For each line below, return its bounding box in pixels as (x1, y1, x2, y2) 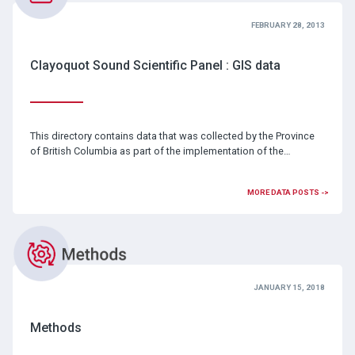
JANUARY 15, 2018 (254, 282, 326, 292)
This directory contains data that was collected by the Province (29, 130, 315, 143)
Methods (29, 319, 82, 335)
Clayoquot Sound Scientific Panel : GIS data (29, 58, 281, 74)
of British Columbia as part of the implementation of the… (29, 145, 291, 158)
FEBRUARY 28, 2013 (251, 21, 326, 30)
